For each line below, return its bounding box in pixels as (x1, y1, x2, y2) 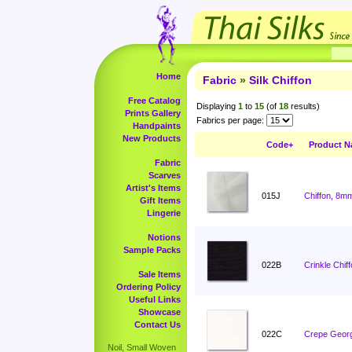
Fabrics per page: (196, 115, 264, 125)
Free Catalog (128, 96, 181, 105)
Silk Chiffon (249, 74, 312, 86)
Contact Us (134, 320, 181, 329)
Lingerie (147, 208, 181, 218)
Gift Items (140, 196, 181, 205)
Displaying (196, 101, 238, 111)
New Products (123, 134, 181, 143)
